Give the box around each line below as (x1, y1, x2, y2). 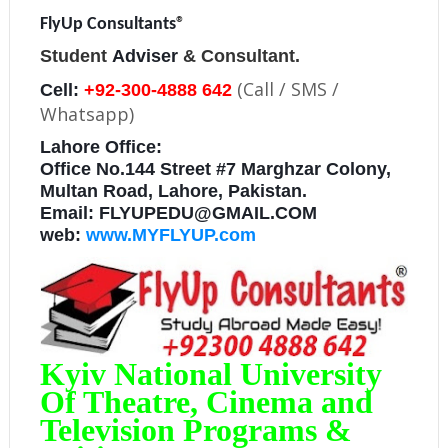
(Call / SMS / (236, 77, 339, 102)
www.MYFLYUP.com (85, 225, 256, 246)
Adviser (111, 46, 178, 67)
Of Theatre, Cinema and (39, 384, 373, 421)
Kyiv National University (39, 356, 382, 393)
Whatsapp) (39, 102, 134, 127)
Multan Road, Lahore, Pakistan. (39, 181, 312, 202)
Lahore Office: (39, 137, 172, 158)
